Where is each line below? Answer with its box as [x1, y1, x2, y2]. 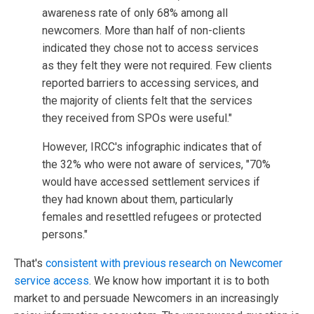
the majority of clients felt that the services [42, 93, 252, 107]
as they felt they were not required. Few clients [42, 58, 272, 72]
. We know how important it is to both [89, 273, 269, 287]
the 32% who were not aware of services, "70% [42, 157, 271, 171]
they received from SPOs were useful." [42, 111, 232, 125]
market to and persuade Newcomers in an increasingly [14, 291, 279, 305]
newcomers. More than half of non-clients [42, 23, 245, 37]
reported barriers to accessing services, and [42, 76, 259, 90]
